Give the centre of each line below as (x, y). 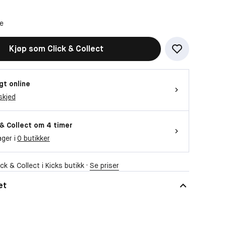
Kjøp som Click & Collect (56, 48)
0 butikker (33, 138)
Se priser (104, 165)
